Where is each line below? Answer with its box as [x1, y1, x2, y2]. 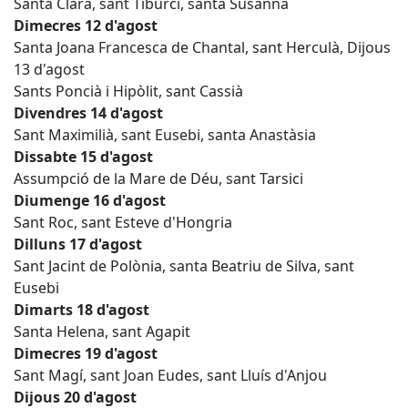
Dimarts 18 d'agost [14, 300, 149, 320]
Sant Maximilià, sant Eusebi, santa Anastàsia [14, 125, 316, 145]
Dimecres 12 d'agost [14, 15, 158, 36]
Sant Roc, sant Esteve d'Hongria [14, 212, 232, 232]
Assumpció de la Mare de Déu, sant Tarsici [14, 168, 303, 189]
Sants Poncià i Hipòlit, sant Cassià [14, 81, 243, 101]
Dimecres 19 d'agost [14, 343, 158, 363]
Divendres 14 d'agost [14, 103, 163, 123]
